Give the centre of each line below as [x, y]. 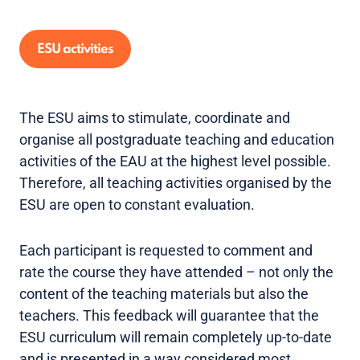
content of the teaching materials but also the [164, 294]
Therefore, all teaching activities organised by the [176, 183]
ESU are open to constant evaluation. [137, 205]
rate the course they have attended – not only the [176, 272]
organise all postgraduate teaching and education [177, 139]
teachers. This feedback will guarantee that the [169, 315]
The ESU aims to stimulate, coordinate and [155, 118]
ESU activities [75, 49]
